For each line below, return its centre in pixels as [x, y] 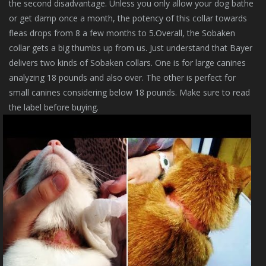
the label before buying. [54, 107]
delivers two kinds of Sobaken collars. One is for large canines [127, 63]
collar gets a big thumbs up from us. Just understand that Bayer [131, 48]
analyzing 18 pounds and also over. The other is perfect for [122, 77]
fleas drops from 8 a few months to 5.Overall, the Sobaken [122, 33]
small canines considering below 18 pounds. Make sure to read [129, 92]
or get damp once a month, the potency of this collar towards [128, 18]
